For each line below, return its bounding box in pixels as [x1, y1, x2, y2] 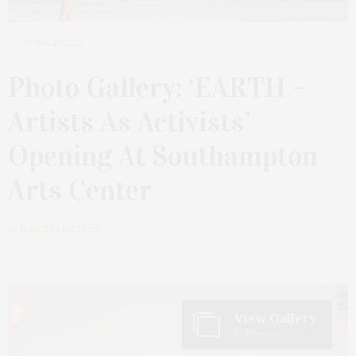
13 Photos [234, 326, 281, 340]
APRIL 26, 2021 [24, 36, 86, 48]
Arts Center [8, 172, 152, 207]
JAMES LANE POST [20, 223, 101, 235]
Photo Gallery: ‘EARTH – [8, 69, 307, 105]
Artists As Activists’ [8, 103, 250, 139]
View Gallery [234, 309, 317, 326]
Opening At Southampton [8, 137, 318, 173]
